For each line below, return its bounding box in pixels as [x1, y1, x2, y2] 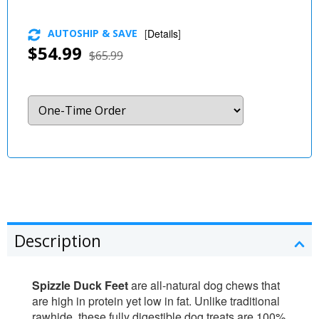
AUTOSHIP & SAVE [48, 26, 137, 41]
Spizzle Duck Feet [32, 276, 128, 293]
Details [147, 26, 178, 41]
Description [14, 229, 101, 252]
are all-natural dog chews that [128, 276, 280, 293]
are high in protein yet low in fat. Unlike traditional [32, 292, 280, 309]
